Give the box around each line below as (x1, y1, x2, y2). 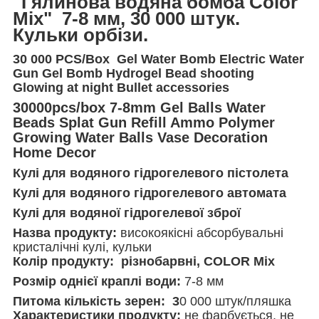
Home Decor (13, 144, 96, 160)
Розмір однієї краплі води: (13, 273, 184, 288)
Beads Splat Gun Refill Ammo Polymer (13, 114, 275, 130)
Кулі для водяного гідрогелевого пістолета (13, 165, 288, 180)
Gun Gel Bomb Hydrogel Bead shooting (13, 66, 254, 80)
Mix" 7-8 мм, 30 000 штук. (13, 7, 240, 29)
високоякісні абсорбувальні (120, 225, 283, 240)
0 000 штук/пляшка (179, 293, 291, 308)
